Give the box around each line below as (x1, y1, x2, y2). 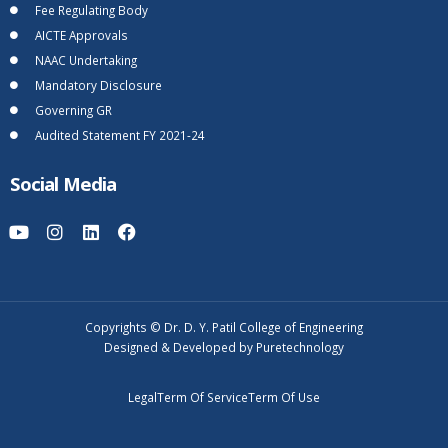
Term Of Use (248, 388, 320, 405)
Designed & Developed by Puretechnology (104, 338, 344, 355)
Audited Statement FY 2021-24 (35, 126, 205, 143)
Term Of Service (157, 388, 248, 405)
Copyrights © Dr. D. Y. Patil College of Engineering (85, 318, 363, 335)
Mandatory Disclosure (35, 76, 162, 93)
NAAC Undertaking (35, 51, 137, 68)
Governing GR (35, 101, 112, 118)
